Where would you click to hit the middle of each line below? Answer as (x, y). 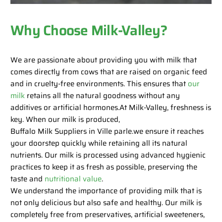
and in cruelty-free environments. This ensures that (99, 83)
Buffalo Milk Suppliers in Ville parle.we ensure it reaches (107, 131)
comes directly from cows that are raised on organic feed (109, 72)
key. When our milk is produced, (65, 119)
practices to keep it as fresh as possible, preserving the (104, 167)
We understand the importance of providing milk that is (106, 191)
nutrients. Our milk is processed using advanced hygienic (108, 155)
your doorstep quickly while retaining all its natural (99, 143)
